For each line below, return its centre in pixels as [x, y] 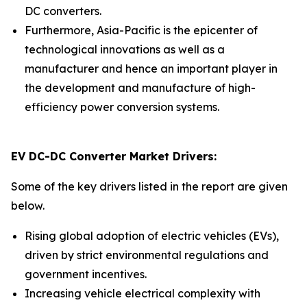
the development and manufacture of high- [140, 88]
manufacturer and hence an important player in [151, 69]
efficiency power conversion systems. [122, 107]
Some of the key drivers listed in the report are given [149, 186]
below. [28, 206]
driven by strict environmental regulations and [147, 255]
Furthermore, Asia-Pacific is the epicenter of [141, 30]
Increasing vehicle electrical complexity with [143, 293]
